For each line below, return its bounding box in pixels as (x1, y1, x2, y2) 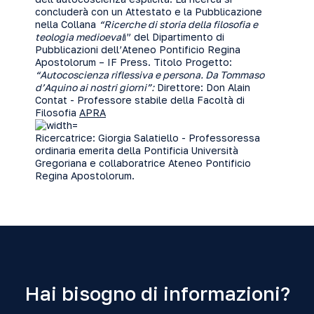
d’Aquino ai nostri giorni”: (35, 81, 154, 93)
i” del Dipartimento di (124, 31, 224, 43)
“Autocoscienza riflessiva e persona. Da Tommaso (35, 69, 264, 81)
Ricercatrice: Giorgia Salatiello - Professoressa (35, 132, 260, 144)
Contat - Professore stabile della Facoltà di (35, 94, 245, 106)
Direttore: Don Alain (154, 81, 250, 93)
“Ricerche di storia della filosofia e (99, 18, 258, 30)
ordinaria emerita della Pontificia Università (35, 144, 238, 156)
